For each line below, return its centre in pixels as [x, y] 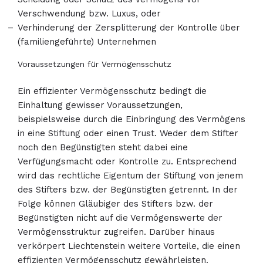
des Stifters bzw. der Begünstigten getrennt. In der [128, 190]
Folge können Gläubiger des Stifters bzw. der [115, 204]
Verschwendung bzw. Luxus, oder [89, 14]
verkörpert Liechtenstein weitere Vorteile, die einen [129, 246]
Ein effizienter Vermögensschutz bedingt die [112, 91]
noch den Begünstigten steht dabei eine [103, 147]
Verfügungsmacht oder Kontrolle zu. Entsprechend [127, 161]
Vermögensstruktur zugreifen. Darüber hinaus [116, 232]
